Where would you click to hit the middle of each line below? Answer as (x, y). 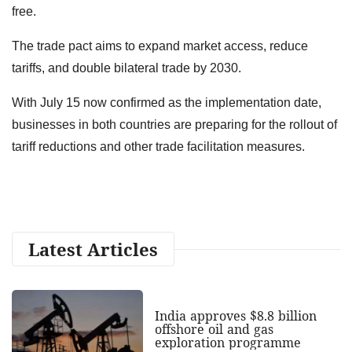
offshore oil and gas (214, 329)
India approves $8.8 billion (235, 315)
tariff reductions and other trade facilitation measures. (158, 146)
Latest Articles (93, 249)
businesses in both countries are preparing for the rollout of (174, 124)
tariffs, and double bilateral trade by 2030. (126, 68)
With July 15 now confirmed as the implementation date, (167, 102)
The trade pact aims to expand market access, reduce (160, 46)
